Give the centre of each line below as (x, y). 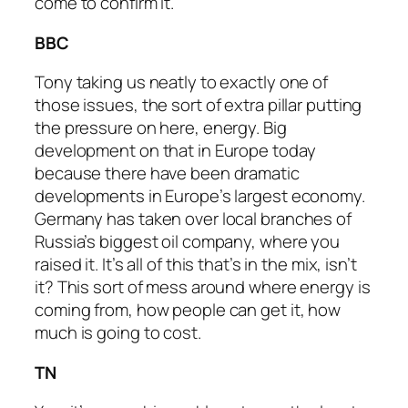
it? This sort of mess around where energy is (203, 287)
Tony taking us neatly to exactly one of (182, 82)
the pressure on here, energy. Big (161, 128)
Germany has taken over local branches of (193, 219)
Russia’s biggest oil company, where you (188, 242)
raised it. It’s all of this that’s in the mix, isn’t (196, 265)
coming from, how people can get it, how (188, 310)
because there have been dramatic (167, 173)
